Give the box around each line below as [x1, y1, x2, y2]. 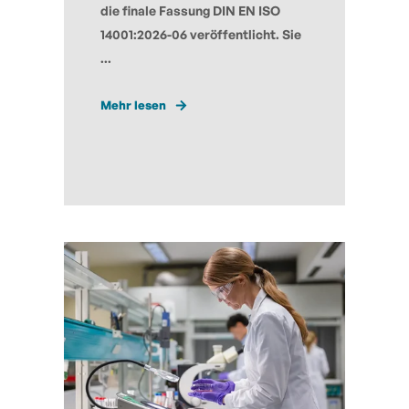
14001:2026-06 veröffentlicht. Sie [100, 26, 301, 42]
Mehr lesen [100, 97, 166, 112]
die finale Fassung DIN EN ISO [100, 2, 280, 18]
